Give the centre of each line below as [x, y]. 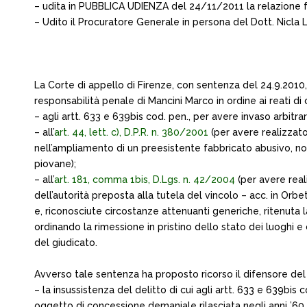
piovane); [55, 164]
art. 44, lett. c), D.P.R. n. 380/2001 [131, 132]
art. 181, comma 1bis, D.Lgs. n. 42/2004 [145, 180]
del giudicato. [66, 243]
